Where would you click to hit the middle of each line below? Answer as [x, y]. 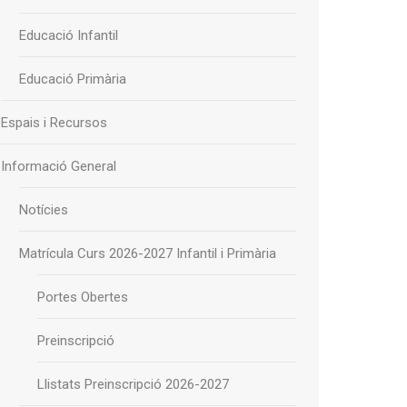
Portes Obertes [83, 297]
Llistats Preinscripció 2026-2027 [133, 384]
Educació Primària [73, 79]
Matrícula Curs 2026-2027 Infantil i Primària [148, 253]
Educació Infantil [69, 35]
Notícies [44, 210]
